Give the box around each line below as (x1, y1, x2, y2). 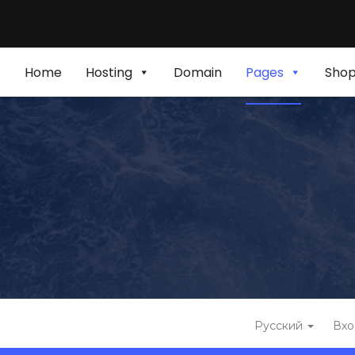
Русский (254, 319, 306, 333)
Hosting (86, 63, 132, 82)
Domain (174, 63, 222, 82)
